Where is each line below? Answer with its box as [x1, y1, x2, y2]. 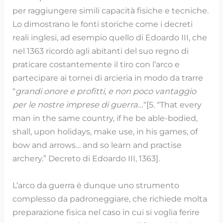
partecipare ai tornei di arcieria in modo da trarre [12, 73, 204, 83]
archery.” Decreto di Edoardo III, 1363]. [12, 153, 160, 164]
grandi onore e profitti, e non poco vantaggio [15, 86, 197, 97]
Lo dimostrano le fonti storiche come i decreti [12, 19, 193, 29]
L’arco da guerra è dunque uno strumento [12, 180, 180, 190]
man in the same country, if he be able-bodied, [12, 113, 198, 123]
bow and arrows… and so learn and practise [12, 140, 182, 150]
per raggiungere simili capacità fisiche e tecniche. [12, 5, 209, 16]
